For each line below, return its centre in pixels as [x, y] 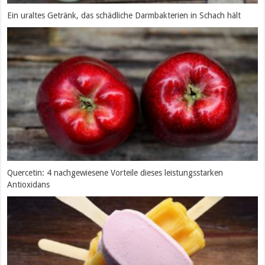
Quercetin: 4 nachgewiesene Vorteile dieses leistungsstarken [115, 172]
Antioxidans [29, 184]
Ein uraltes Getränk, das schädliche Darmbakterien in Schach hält [124, 16]
